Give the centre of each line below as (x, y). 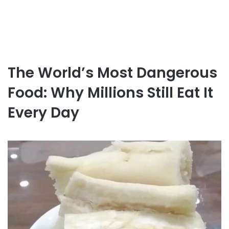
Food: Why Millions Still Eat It (110, 93)
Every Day (43, 113)
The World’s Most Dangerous (112, 73)
